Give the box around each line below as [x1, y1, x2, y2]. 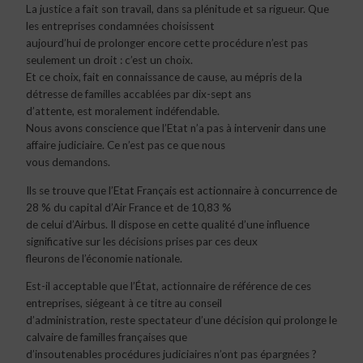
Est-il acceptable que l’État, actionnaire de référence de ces [26, 280, 311, 293]
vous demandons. [26, 156, 110, 169]
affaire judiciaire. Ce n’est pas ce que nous [26, 139, 225, 152]
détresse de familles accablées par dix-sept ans [26, 88, 251, 101]
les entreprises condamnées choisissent [26, 19, 215, 33]
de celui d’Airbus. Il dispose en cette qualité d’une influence [26, 217, 310, 231]
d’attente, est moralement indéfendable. [26, 105, 220, 118]
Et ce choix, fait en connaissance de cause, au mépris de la [26, 70, 302, 84]
